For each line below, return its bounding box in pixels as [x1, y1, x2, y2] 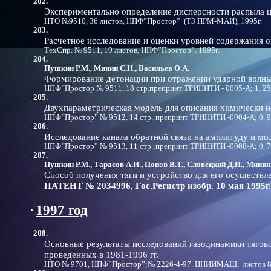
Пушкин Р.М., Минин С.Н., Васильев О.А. [44, 64, 189, 73]
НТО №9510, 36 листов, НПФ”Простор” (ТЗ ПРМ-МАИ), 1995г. [44, 17, 262, 25]
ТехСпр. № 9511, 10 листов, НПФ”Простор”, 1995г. [44, 46, 220, 54]
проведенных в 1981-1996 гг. [44, 249, 158, 260]
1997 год [36, 202, 88, 218]
